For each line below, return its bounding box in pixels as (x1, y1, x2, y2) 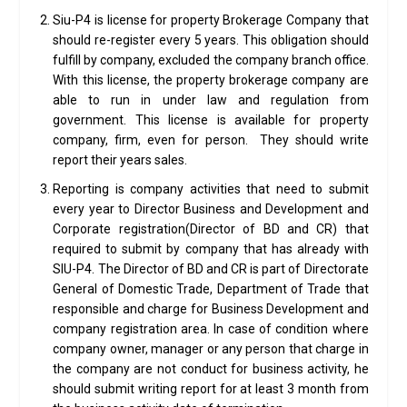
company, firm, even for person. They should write (53, 132, 369, 147)
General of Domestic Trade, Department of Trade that (53, 281, 369, 296)
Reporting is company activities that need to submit (53, 181, 369, 196)
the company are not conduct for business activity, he (53, 361, 369, 376)
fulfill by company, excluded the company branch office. (53, 52, 369, 67)
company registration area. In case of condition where (53, 321, 369, 336)
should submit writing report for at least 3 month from (53, 381, 369, 396)
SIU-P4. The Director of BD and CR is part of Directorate (53, 261, 369, 276)
